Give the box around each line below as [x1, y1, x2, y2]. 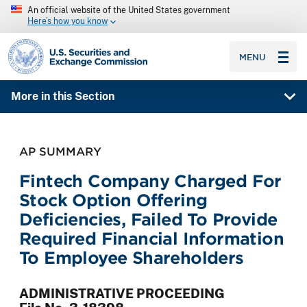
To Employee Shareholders [19, 247, 244, 268]
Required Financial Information [19, 228, 284, 249]
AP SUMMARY [19, 144, 101, 158]
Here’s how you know [27, 16, 108, 27]
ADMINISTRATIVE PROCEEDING [19, 286, 225, 302]
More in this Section [10, 90, 114, 103]
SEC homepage [8, 38, 86, 51]
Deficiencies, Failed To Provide [19, 209, 278, 230]
